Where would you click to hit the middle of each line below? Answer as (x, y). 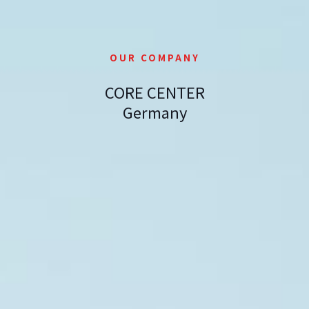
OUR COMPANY (154, 57)
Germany (154, 111)
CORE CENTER (154, 91)
